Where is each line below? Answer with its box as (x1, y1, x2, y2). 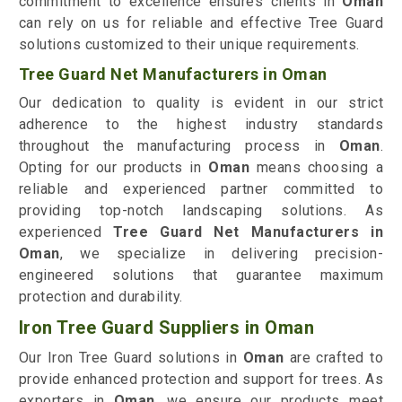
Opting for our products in (18, 159, 209, 177)
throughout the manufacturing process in (18, 137, 339, 155)
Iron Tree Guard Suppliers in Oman (18, 317, 315, 339)
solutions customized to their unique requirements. (18, 36, 360, 54)
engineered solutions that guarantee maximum (18, 267, 384, 284)
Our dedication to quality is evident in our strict (18, 94, 384, 112)
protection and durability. (18, 288, 188, 306)
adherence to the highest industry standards (18, 116, 384, 134)
